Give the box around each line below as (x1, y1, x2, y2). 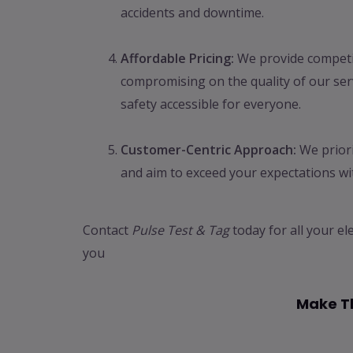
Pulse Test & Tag (131, 221, 229, 240)
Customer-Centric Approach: (120, 141, 296, 159)
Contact (82, 221, 132, 240)
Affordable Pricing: (120, 50, 234, 68)
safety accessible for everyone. (120, 95, 301, 113)
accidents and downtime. (120, 4, 264, 22)
